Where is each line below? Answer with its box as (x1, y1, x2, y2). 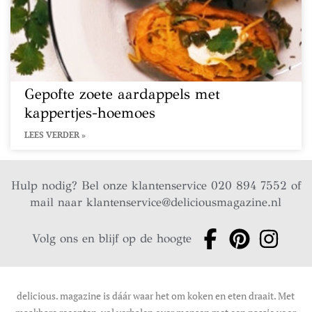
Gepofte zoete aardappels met (24, 85, 220, 103)
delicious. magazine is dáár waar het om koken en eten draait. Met (17, 289, 295, 302)
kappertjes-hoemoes (24, 104, 155, 122)
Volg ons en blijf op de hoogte (32, 231, 192, 246)
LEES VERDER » (24, 130, 86, 140)
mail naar (30, 195, 87, 210)
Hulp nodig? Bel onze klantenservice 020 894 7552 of (10, 178, 301, 193)
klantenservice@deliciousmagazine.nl (86, 195, 282, 210)
